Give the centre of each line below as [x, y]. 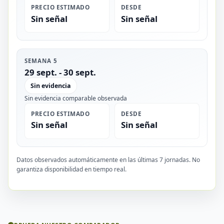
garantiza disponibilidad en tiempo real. [71, 169]
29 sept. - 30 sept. [60, 72]
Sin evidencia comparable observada [76, 98]
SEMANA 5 [41, 61]
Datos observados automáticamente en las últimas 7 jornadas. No [108, 159]
